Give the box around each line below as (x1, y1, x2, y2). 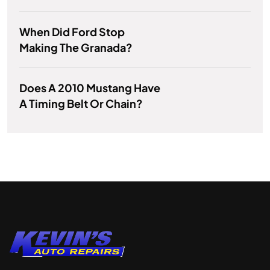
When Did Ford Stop (19, 25, 125, 39)
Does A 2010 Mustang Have (19, 81, 160, 95)
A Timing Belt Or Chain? (19, 96, 143, 111)
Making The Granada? (19, 40, 133, 55)
